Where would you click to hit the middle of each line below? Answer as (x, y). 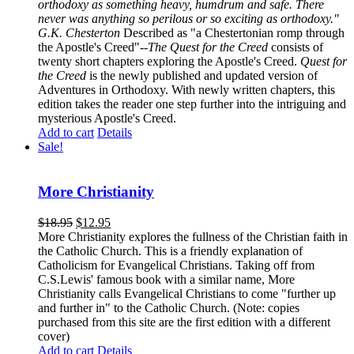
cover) (54, 336)
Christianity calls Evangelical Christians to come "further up (187, 293)
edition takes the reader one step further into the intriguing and (192, 104)
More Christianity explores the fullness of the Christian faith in (193, 236)
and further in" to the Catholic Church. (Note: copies (169, 307)
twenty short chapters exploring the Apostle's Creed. (169, 62)
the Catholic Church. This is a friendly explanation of (170, 250)
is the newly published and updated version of (203, 76)
